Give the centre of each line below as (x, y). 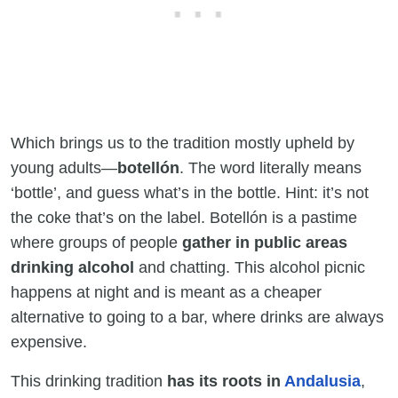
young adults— (64, 168)
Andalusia (322, 382)
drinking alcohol (72, 268)
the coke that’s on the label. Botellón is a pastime (184, 218)
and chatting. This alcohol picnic (250, 268)
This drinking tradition (89, 382)
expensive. (53, 342)
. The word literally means (271, 168)
